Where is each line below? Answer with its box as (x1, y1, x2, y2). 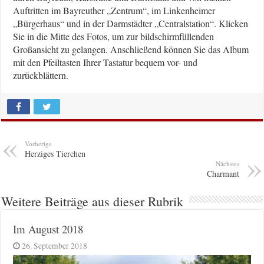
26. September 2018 (22, 240, 88, 252)
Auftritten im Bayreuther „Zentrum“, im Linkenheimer (13, 4, 216, 17)
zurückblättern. (13, 69, 69, 82)
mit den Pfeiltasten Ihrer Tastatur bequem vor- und (13, 56, 198, 69)
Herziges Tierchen (25, 148, 86, 160)
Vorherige (25, 139, 52, 148)
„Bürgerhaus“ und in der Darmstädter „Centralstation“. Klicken (13, 17, 249, 30)
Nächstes (215, 159, 239, 169)
